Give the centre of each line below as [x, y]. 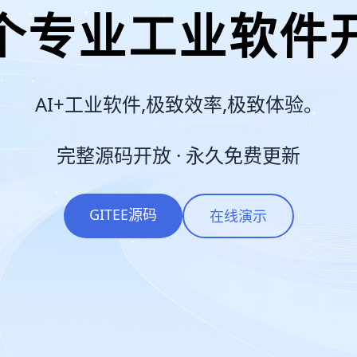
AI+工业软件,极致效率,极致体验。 [178, 104]
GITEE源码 [123, 214]
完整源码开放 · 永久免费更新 [178, 155]
